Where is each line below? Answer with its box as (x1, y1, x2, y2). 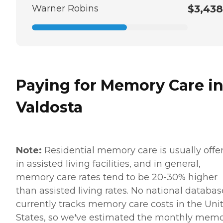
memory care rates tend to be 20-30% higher (16, 171, 218, 183)
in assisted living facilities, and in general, (16, 158, 201, 169)
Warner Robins (32, 2, 99, 14)
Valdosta (16, 98, 83, 116)
